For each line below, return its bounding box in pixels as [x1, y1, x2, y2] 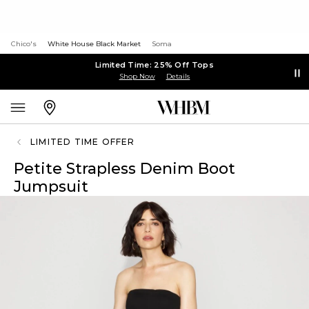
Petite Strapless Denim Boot [14, 159, 235, 178]
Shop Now [119, 71, 155, 81]
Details [166, 71, 190, 81]
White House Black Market [48, 39, 141, 48]
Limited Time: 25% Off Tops [95, 59, 214, 70]
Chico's [11, 39, 37, 48]
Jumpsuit [14, 177, 88, 196]
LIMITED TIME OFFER [30, 137, 135, 147]
